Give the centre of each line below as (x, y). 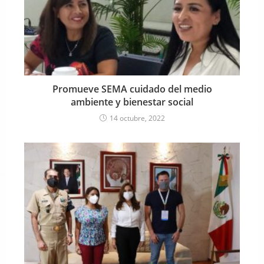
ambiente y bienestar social (132, 102)
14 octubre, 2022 (137, 118)
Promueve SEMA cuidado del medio (132, 89)
